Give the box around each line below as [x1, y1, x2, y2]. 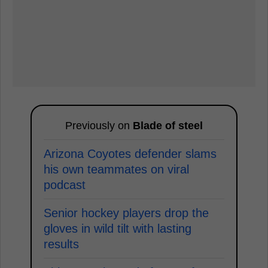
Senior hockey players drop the [44, 206, 209, 220]
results [44, 237, 79, 251]
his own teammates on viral [44, 163, 189, 176]
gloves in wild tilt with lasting [44, 222, 191, 236]
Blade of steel [133, 120, 203, 132]
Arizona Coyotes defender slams [44, 147, 217, 161]
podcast [44, 178, 86, 192]
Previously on [65, 120, 133, 132]
